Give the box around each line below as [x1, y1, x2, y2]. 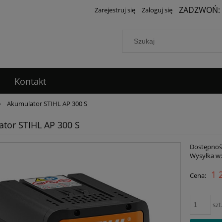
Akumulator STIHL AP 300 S [7, 99, 88, 109]
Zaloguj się [142, 5, 172, 14]
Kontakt [14, 75, 46, 88]
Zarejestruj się [95, 5, 135, 14]
